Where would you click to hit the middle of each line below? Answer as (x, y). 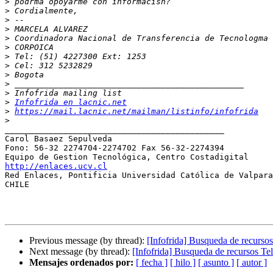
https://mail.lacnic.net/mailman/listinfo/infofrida (136, 112)
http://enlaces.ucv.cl (56, 166)
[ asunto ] (216, 263)
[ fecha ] (152, 263)
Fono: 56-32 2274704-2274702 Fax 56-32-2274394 (115, 148)
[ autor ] (252, 263)
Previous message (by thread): (88, 241)
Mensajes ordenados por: (81, 263)
